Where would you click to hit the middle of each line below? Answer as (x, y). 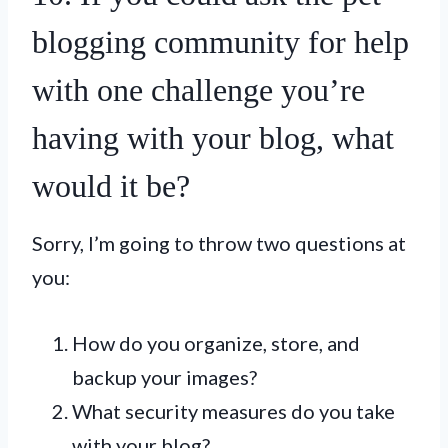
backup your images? (164, 376)
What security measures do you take (233, 410)
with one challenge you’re (198, 89)
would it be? (111, 185)
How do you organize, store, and (216, 342)
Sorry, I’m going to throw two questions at (219, 242)
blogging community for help (220, 41)
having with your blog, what (213, 137)
